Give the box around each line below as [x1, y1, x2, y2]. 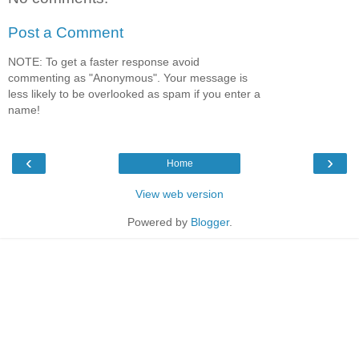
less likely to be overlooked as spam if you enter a [8, 87, 260, 100]
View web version [135, 188, 224, 201]
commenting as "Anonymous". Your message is [8, 71, 248, 84]
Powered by [127, 216, 191, 229]
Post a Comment [8, 24, 123, 42]
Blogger [190, 216, 229, 229]
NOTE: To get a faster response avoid [8, 54, 200, 68]
